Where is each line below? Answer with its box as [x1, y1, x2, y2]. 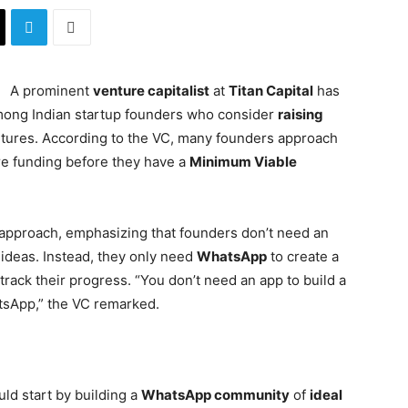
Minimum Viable [189, 153, 297, 170]
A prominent [10, 82, 93, 99]
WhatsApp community [141, 386, 290, 403]
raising [278, 106, 323, 123]
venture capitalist [93, 82, 209, 99]
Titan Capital [229, 82, 313, 99]
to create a [267, 248, 339, 265]
